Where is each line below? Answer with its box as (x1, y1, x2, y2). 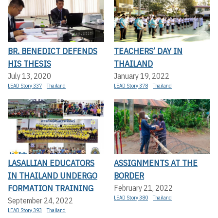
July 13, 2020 (8, 71, 51, 81)
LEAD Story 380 (114, 194, 148, 201)
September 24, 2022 (8, 195, 73, 205)
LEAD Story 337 (8, 82, 42, 90)
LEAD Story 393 (8, 206, 42, 214)
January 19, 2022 (114, 71, 169, 81)
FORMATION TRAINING (8, 182, 93, 194)
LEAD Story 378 (114, 82, 148, 90)
